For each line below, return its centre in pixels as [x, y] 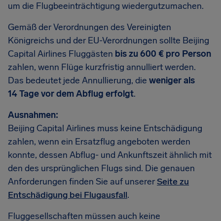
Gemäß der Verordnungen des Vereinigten [90, 27]
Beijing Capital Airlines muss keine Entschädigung [105, 128]
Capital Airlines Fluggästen [61, 54]
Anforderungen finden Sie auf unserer [82, 182]
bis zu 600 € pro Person [163, 54]
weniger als [172, 80]
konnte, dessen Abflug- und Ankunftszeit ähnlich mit [110, 155]
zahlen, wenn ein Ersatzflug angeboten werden [99, 142]
